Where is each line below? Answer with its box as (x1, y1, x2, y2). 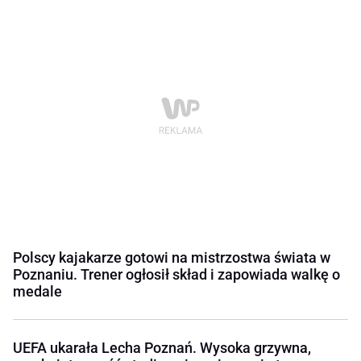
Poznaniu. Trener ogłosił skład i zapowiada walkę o (13, 266, 340, 284)
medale (13, 283, 62, 301)
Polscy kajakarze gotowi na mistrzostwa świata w (13, 249, 330, 267)
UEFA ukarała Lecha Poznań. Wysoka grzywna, (13, 339, 311, 357)
